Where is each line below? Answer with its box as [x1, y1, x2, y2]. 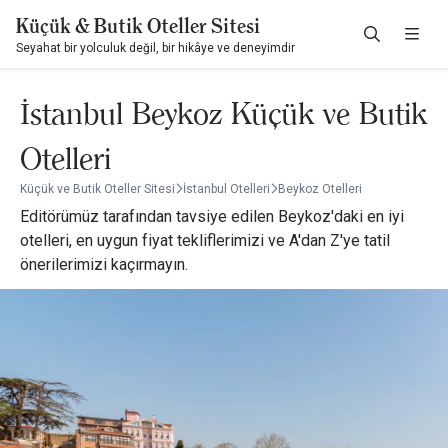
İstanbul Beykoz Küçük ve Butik [20, 95, 427, 132]
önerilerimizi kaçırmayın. [20, 255, 188, 274]
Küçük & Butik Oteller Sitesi [16, 14, 260, 38]
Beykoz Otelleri [278, 182, 362, 196]
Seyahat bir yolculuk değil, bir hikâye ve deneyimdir [16, 41, 295, 55]
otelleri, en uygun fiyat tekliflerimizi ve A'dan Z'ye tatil [20, 231, 390, 250]
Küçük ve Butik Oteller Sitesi [20, 182, 175, 196]
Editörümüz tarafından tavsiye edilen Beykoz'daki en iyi [20, 207, 404, 226]
